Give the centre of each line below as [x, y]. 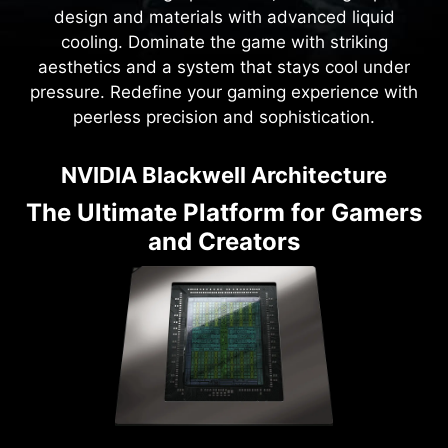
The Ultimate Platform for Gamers [224, 212]
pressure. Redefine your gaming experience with [224, 92]
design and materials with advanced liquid [224, 17]
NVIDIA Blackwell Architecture [224, 174]
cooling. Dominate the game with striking [224, 42]
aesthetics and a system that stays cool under [224, 67]
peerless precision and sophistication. [224, 117]
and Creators [224, 241]
